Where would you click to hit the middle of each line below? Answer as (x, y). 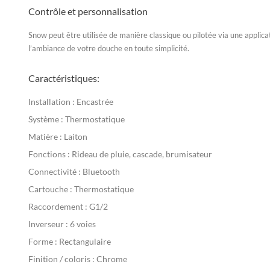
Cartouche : (50, 189)
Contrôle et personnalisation (88, 11)
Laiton (75, 137)
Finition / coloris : (61, 259)
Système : (46, 119)
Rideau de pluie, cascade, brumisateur (141, 154)
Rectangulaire (84, 241)
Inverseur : (48, 224)
